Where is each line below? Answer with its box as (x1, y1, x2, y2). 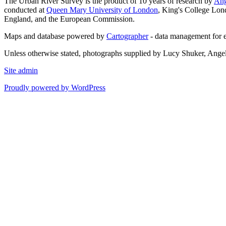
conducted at (4, 6, 46, 15)
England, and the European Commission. (4, 15, 135, 24)
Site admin (4, 66, 38, 75)
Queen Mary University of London (46, 6, 158, 15)
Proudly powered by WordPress (4, 83, 105, 92)
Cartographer (106, 32, 148, 41)
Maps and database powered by (4, 32, 106, 41)
